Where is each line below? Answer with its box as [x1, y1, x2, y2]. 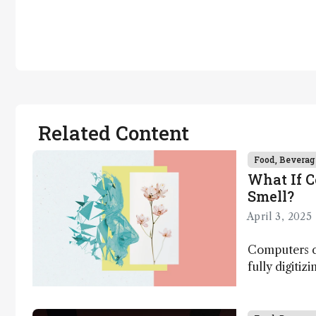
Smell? [248, 187, 294, 205]
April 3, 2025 [247, 210, 312, 224]
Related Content [38, 120, 189, 146]
